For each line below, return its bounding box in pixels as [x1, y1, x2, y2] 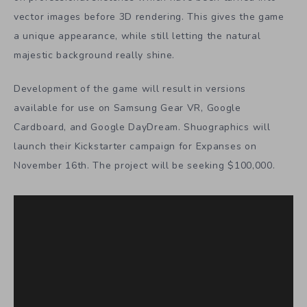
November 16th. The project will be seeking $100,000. [14, 159, 275, 173]
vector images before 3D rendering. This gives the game [14, 10, 284, 24]
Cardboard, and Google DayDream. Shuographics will [14, 121, 271, 134]
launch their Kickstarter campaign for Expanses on [14, 140, 257, 153]
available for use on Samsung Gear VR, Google [14, 101, 241, 115]
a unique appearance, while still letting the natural [14, 29, 261, 43]
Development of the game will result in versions [14, 82, 246, 96]
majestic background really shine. [14, 49, 175, 62]
